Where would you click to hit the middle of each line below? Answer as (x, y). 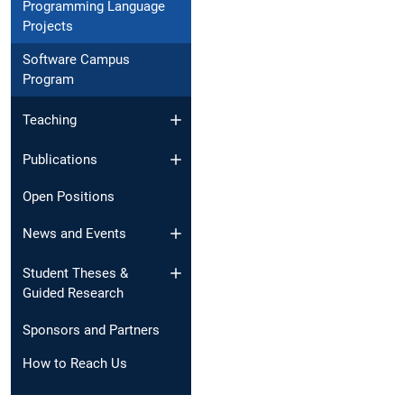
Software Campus (76, 60)
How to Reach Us (75, 364)
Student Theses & (75, 274)
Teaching (50, 119)
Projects (48, 27)
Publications (60, 160)
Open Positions (69, 197)
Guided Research (73, 294)
